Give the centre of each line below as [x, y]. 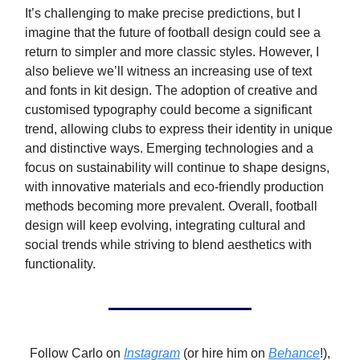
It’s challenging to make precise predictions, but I [163, 13]
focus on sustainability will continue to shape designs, [177, 167]
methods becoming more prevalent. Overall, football [171, 206]
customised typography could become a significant [168, 109]
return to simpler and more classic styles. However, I [172, 51]
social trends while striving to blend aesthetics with [168, 244]
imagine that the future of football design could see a [173, 32]
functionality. [60, 264]
